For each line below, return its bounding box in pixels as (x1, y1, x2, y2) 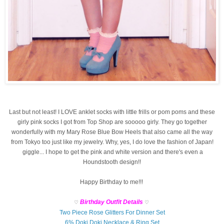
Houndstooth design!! (83, 158, 141, 165)
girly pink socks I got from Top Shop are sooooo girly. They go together (17, 118, 207, 125)
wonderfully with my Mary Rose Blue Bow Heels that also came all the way (11, 128, 212, 135)
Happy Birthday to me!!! (79, 178, 144, 185)
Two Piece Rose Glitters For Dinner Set (59, 208, 165, 216)
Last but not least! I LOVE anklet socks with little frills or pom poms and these (9, 108, 215, 115)
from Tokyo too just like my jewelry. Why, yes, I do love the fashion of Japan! (10, 138, 213, 145)
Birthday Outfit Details (79, 198, 143, 205)
